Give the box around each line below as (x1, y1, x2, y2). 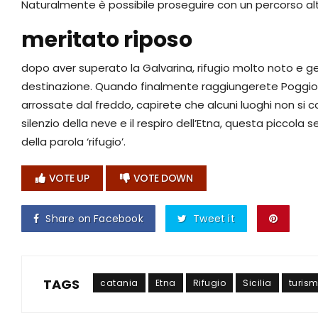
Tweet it (193, 212, 235, 226)
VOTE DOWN (133, 171, 192, 186)
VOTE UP (48, 171, 89, 186)
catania (100, 277, 138, 290)
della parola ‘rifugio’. (21, 134, 126, 150)
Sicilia (243, 277, 272, 290)
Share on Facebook (45, 212, 143, 226)
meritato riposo (21, 25, 192, 55)
